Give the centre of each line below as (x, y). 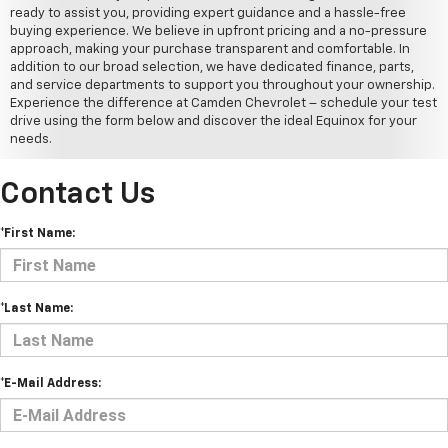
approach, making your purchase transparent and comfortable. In (210, 50)
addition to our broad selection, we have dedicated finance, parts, (212, 68)
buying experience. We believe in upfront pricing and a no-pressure (218, 32)
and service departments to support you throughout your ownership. (222, 86)
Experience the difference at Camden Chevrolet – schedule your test (223, 104)
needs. (31, 140)
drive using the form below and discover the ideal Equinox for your (213, 122)
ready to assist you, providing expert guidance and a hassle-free (208, 14)
